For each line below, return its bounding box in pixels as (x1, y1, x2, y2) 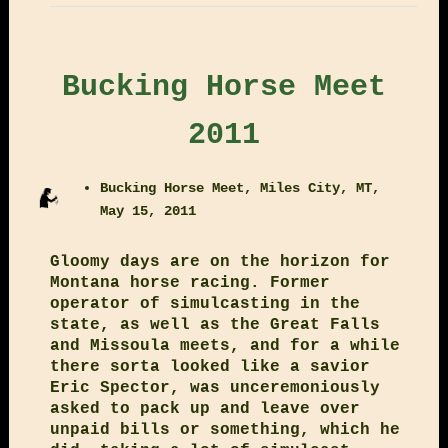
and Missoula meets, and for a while (49, 336, 400, 355)
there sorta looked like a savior (49, 357, 370, 376)
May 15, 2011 (100, 202, 197, 219)
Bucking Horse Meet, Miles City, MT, (100, 179, 381, 196)
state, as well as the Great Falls (49, 315, 380, 334)
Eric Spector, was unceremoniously (49, 378, 380, 397)
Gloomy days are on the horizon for (49, 252, 390, 271)
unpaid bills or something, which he (49, 420, 400, 439)
